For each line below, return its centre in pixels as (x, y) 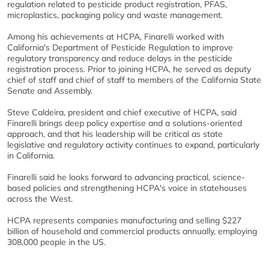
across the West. (40, 199)
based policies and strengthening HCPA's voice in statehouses (127, 188)
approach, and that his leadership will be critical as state (115, 134)
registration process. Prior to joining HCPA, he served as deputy (129, 69)
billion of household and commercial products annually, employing (132, 231)
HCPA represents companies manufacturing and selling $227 (124, 221)
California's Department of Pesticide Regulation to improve (120, 48)
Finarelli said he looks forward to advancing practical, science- (126, 177)
